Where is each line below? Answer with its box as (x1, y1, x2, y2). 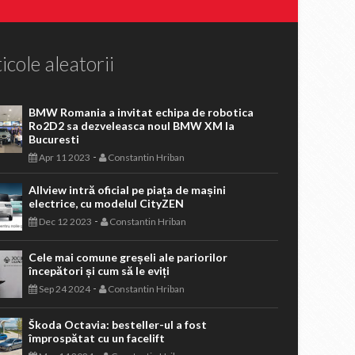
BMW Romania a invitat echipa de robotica (28, 105, 254, 119)
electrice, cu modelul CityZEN (28, 197, 184, 210)
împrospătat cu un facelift (28, 331, 165, 345)
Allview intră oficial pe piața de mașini (28, 183, 226, 197)
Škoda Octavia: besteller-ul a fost (28, 318, 207, 331)
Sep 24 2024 (36, 283, 90, 295)
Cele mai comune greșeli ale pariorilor (28, 250, 227, 264)
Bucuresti (28, 132, 79, 146)
